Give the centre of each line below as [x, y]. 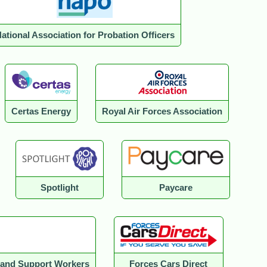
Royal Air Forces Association [162, 112]
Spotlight [60, 188]
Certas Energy [41, 112]
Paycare [176, 188]
